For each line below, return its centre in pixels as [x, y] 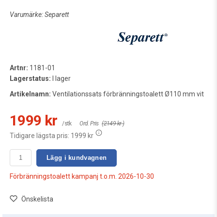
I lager [61, 78]
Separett [57, 15]
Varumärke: [27, 15]
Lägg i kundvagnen [77, 158]
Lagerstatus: [30, 78]
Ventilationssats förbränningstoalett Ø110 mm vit [127, 94]
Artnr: [19, 68]
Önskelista [37, 199]
